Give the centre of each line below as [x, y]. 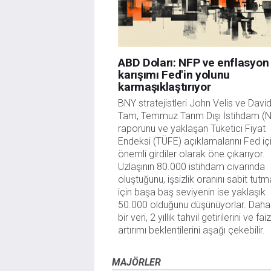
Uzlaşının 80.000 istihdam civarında [192, 167]
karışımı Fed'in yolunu [174, 75]
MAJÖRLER [136, 263]
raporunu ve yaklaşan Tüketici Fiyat [192, 129]
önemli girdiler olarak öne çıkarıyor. [192, 154]
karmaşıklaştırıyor [165, 87]
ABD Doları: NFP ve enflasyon [194, 63]
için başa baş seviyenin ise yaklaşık [192, 192]
